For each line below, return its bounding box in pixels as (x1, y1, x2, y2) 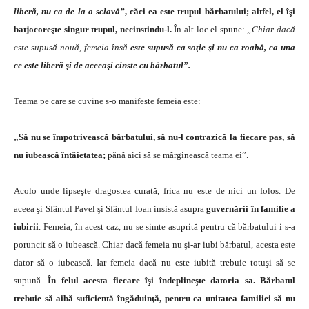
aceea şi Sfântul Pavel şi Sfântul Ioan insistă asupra (14, 203, 204, 214)
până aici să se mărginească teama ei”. (108, 149, 248, 160)
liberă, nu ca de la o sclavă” (14, 6, 125, 17)
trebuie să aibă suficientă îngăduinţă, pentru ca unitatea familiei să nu (14, 292, 295, 303)
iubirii (14, 221, 39, 232)
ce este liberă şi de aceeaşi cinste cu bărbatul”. (14, 59, 190, 70)
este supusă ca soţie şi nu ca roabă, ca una (130, 41, 296, 52)
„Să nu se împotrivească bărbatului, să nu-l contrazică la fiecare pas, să (14, 131, 295, 142)
